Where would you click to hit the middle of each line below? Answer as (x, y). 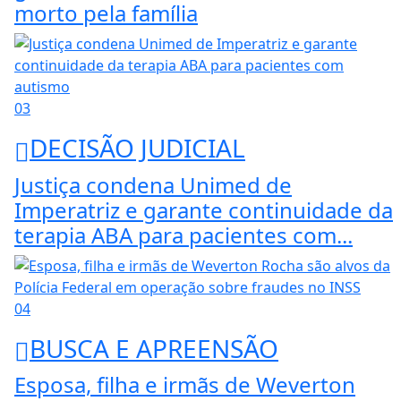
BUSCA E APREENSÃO (154, 348)
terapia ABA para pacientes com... (183, 235)
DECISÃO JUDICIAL (137, 148)
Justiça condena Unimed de (153, 184)
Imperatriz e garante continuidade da (204, 209)
